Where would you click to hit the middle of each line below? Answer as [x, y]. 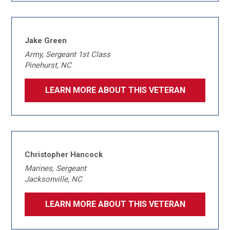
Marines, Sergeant [56, 168]
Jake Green [46, 41]
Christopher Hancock [64, 155]
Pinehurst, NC [48, 65]
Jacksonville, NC [54, 179]
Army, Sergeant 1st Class [68, 54]
